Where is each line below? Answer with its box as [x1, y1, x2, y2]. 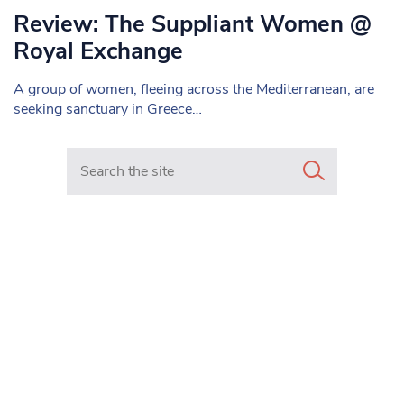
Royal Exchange [14, 35, 183, 67]
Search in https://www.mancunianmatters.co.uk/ [66, 147, 373, 167]
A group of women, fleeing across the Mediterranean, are [14, 79, 374, 99]
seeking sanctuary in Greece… [14, 99, 202, 119]
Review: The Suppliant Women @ [14, 8, 372, 40]
